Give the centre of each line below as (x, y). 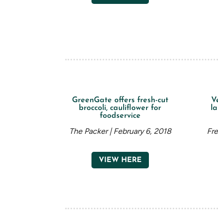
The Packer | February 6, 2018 (120, 131)
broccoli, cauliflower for (120, 108)
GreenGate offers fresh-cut (120, 100)
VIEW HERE (120, 160)
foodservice (120, 116)
